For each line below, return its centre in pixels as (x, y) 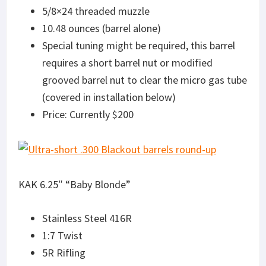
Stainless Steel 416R (87, 218)
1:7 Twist (62, 235)
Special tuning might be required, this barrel (139, 45)
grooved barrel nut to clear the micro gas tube (145, 80)
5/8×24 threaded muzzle (96, 11)
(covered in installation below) (109, 97)
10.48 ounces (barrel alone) (102, 28)
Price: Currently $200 (88, 114)
